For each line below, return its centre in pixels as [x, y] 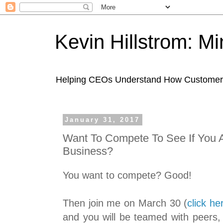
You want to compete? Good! [127, 175]
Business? [88, 151]
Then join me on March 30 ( [125, 203]
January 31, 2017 [103, 120]
